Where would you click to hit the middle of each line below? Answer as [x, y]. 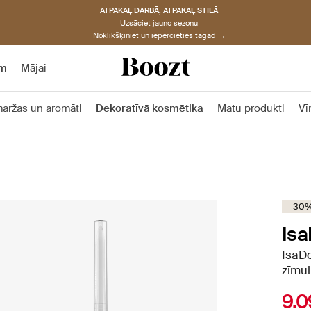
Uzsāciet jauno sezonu [159, 23]
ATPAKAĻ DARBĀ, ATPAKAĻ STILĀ [159, 10]
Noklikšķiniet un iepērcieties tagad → [159, 35]
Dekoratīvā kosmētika [150, 108]
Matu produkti [251, 108]
